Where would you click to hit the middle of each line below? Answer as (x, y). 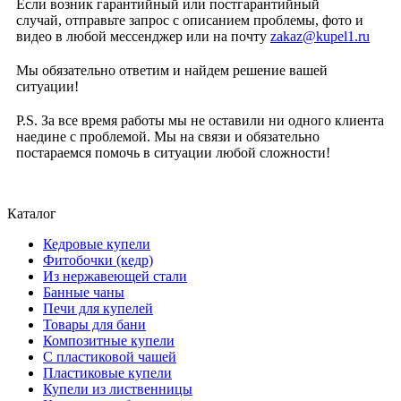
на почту (242, 36)
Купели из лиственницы (118, 388)
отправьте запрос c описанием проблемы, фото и (214, 20)
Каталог (32, 213)
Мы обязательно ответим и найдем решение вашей (172, 70)
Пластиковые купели (107, 372)
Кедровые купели (97, 243)
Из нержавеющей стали (115, 276)
